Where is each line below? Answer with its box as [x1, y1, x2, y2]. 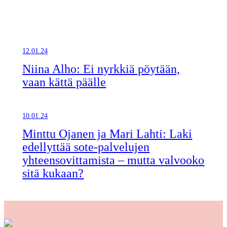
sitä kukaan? [22, 166, 84, 180]
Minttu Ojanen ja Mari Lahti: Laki [22, 127, 193, 140]
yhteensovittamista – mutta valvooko [22, 153, 205, 167]
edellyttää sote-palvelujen [22, 140, 150, 154]
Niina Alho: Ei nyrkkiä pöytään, [22, 62, 180, 75]
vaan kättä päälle [22, 75, 106, 89]
